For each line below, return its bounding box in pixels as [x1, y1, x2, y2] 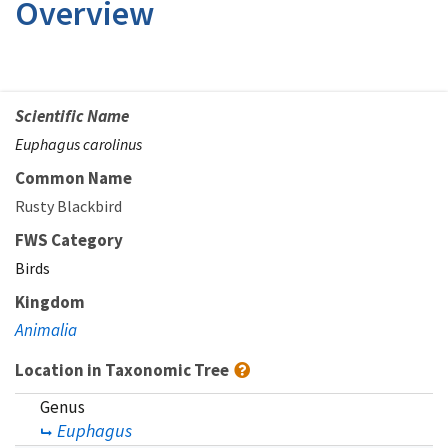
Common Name [15, 166, 132, 189]
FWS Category [15, 228, 123, 251]
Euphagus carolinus [15, 133, 142, 154]
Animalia [15, 318, 77, 341]
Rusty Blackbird [15, 195, 122, 216]
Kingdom [15, 290, 85, 313]
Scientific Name [15, 104, 129, 127]
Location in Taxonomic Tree [15, 358, 232, 381]
